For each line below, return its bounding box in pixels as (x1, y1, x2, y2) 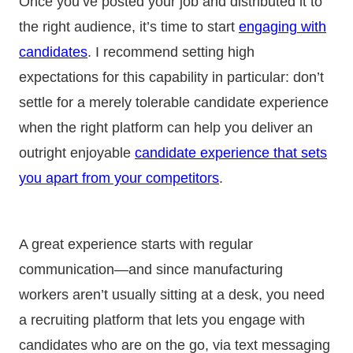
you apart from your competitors (19, 169, 219, 186)
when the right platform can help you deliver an (19, 119, 313, 136)
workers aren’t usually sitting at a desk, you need (19, 286, 325, 303)
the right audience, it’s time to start (19, 18, 239, 35)
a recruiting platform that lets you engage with (19, 311, 305, 328)
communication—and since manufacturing (19, 261, 283, 277)
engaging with (239, 18, 326, 35)
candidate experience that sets (135, 144, 327, 161)
